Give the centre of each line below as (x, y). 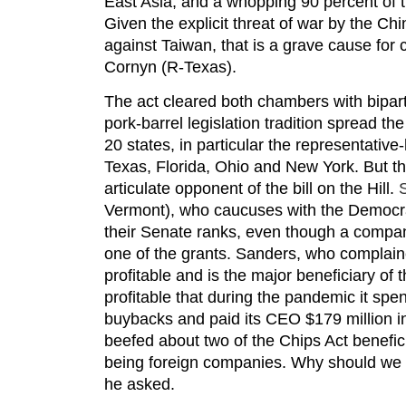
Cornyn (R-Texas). (170, 67)
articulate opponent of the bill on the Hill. (251, 188)
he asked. (140, 384)
